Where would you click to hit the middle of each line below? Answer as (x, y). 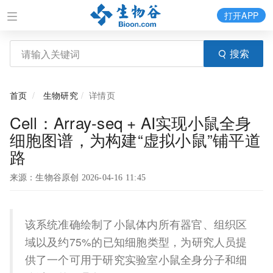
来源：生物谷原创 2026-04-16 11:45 (77, 178)
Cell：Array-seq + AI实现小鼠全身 (130, 122)
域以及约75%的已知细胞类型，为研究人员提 (136, 242)
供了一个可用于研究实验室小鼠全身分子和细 (136, 259)
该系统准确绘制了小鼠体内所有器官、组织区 (136, 224)
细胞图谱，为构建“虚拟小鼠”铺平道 (135, 139)
